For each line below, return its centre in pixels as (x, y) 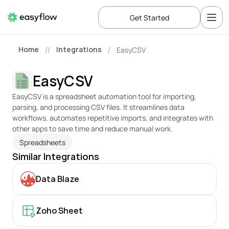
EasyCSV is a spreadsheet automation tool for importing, (104, 96)
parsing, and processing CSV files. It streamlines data (98, 107)
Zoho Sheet (59, 211)
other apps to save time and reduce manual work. (93, 129)
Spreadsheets (42, 142)
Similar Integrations (56, 156)
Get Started (149, 17)
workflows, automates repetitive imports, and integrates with (113, 118)
